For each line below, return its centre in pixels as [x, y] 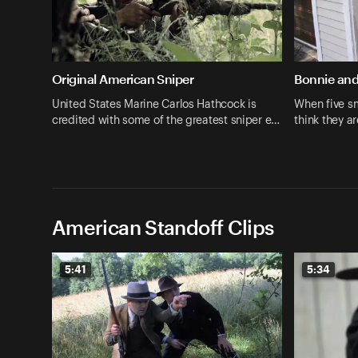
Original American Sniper [123, 79]
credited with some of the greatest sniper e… [166, 120]
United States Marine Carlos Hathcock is [154, 104]
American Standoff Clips [163, 227]
